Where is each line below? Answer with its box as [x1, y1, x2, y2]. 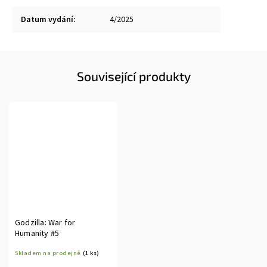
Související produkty [76, 69, 191, 83]
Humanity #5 [15, 228, 60, 240]
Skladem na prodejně [15, 249, 81, 257]
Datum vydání [21, 14, 73, 26]
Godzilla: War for [15, 217, 76, 229]
